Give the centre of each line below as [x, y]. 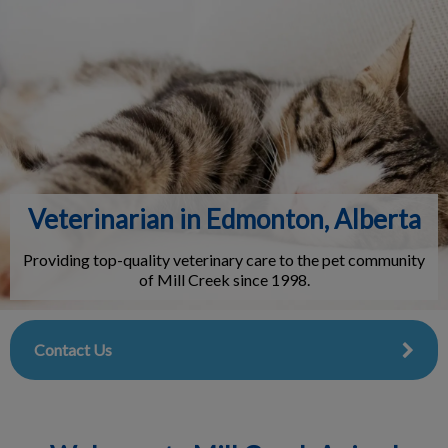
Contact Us [73, 349]
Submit [373, 68]
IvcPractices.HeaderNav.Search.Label [153, 51]
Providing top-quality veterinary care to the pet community [224, 259]
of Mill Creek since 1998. [224, 279]
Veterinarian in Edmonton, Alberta [224, 219]
